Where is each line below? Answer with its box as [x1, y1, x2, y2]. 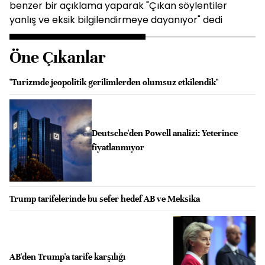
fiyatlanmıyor [91, 142, 144, 153]
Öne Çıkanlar [9, 47, 106, 67]
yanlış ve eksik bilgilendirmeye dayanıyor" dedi [9, 13, 222, 27]
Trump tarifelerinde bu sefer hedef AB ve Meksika [9, 193, 200, 204]
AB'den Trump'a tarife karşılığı [9, 251, 125, 262]
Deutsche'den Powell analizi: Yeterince [91, 128, 238, 139]
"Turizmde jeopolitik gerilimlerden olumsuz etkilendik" [9, 77, 218, 88]
